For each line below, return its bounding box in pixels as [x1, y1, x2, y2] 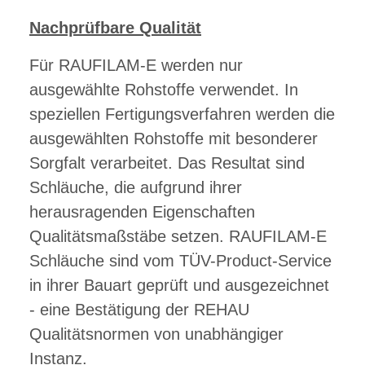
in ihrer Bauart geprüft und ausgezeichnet [29, 276, 329, 295]
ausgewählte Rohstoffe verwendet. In [29, 81, 298, 99]
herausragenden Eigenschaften [29, 203, 255, 222]
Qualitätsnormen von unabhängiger [29, 325, 284, 344]
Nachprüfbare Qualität [29, 19, 201, 37]
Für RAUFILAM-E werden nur [29, 56, 243, 75]
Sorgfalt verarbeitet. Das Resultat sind [29, 154, 305, 173]
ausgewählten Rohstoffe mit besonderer [29, 130, 318, 148]
